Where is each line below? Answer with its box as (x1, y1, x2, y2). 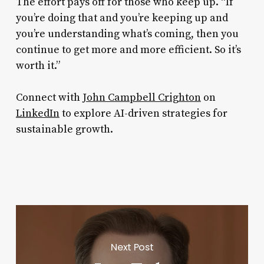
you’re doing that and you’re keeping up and (15, 11, 228, 25)
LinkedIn (15, 106, 60, 120)
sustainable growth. (15, 122, 113, 136)
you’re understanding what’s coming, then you (15, 27, 239, 41)
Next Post (111, 240, 154, 254)
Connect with (15, 90, 82, 104)
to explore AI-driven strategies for (59, 106, 227, 120)
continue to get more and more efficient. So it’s (15, 42, 241, 57)
